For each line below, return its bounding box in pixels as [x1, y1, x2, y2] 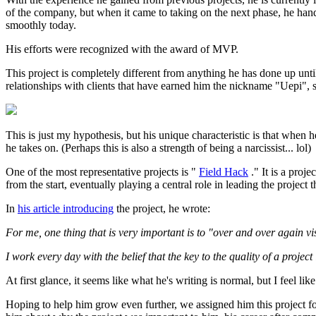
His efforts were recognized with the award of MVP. [6, 42, 238, 55]
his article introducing [18, 202, 114, 214]
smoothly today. [6, 18, 76, 31]
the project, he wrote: [114, 202, 210, 214]
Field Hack [199, 165, 248, 178]
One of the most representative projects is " [6, 165, 199, 178]
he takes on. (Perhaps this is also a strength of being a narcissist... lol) [6, 141, 311, 154]
